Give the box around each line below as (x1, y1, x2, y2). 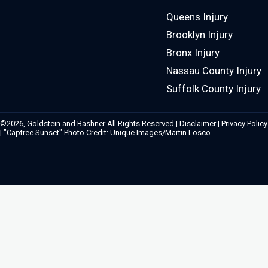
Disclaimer (179, 119, 216, 128)
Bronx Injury (166, 47, 220, 59)
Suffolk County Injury (166, 83, 261, 95)
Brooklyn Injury (166, 29, 233, 41)
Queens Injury (166, 11, 228, 23)
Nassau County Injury (166, 65, 261, 77)
